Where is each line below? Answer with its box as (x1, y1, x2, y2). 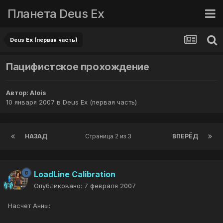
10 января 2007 (6, 98, 55, 107)
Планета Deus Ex (7, 6, 105, 21)
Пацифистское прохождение (6, 61, 149, 73)
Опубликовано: (34, 182, 84, 190)
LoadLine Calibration (34, 169, 115, 180)
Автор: (6, 89, 30, 97)
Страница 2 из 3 (85, 132, 134, 140)
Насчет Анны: (8, 202, 50, 210)
